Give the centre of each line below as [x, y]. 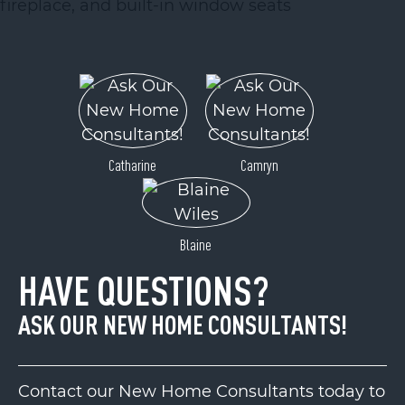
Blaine [196, 244]
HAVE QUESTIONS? [143, 290]
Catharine [132, 165]
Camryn [259, 165]
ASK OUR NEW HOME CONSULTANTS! [183, 324]
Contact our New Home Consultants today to [202, 391]
